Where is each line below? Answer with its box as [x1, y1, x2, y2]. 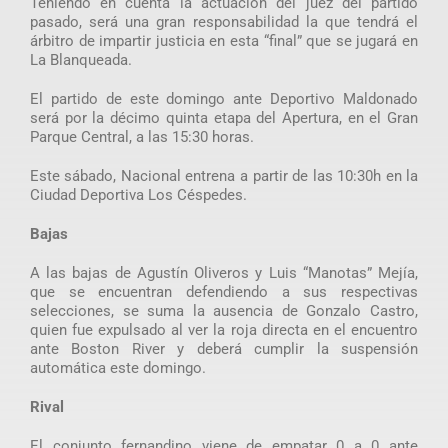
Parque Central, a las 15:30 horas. [29, 127, 254, 146]
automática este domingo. [29, 358, 206, 377]
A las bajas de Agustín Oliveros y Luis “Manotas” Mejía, [29, 263, 419, 282]
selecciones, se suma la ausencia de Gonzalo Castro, [29, 301, 419, 320]
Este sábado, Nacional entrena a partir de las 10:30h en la [29, 166, 419, 185]
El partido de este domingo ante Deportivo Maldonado [29, 89, 419, 108]
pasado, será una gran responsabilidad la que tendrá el [29, 12, 419, 31]
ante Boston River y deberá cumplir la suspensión [29, 339, 419, 358]
